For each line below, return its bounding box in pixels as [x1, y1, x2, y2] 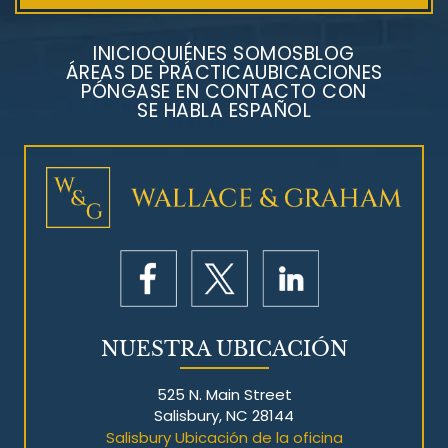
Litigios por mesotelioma [139, 124, 309, 143]
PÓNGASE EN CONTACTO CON [81, 77, 367, 105]
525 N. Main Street [156, 383, 292, 405]
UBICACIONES [255, 58, 383, 86]
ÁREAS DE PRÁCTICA [65, 58, 255, 86]
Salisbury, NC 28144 [154, 404, 294, 426]
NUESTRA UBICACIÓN [100, 336, 348, 361]
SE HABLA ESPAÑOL [137, 96, 311, 124]
